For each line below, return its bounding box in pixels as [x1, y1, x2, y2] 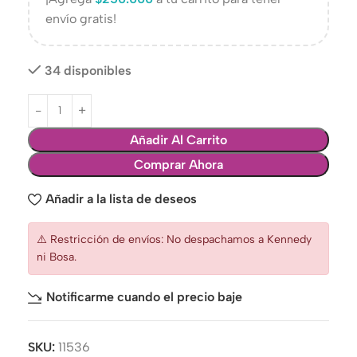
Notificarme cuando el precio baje [46, 289, 243, 304]
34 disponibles [45, 62, 131, 78]
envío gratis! [45, 10, 116, 26]
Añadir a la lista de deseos [45, 191, 198, 206]
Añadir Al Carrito [130, 131, 227, 147]
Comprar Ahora [134, 156, 223, 172]
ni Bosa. [37, 249, 76, 264]
